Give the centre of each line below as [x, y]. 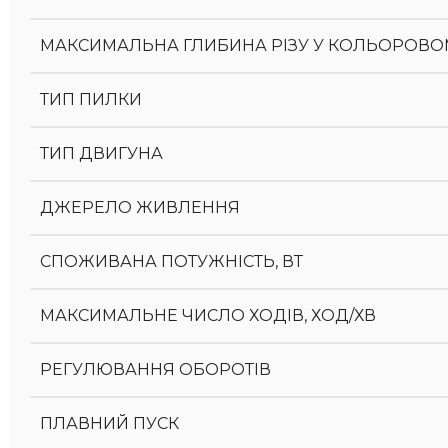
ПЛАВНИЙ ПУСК [109, 423]
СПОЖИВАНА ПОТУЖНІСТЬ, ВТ [171, 261]
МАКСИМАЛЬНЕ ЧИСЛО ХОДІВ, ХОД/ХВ [208, 315]
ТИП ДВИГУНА [101, 153]
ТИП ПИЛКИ [91, 99]
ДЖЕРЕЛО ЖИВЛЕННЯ [140, 207]
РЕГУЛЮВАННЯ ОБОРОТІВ [155, 369]
